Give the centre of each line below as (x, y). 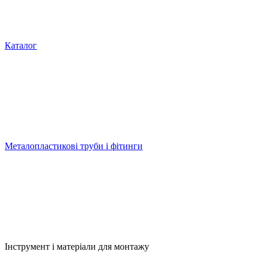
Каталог (21, 45)
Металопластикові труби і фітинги (74, 146)
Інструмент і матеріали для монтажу (77, 247)
